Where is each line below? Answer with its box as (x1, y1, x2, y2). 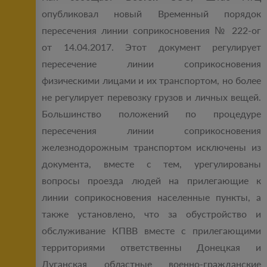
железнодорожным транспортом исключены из (42, 141, 261, 153)
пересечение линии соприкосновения (42, 58, 261, 70)
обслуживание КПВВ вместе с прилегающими (42, 225, 261, 237)
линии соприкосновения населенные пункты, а (42, 191, 261, 203)
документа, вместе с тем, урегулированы (42, 158, 261, 170)
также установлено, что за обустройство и (42, 208, 261, 220)
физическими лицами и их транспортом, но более (42, 74, 261, 86)
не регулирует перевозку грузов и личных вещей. (42, 91, 261, 103)
